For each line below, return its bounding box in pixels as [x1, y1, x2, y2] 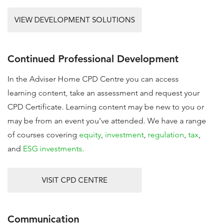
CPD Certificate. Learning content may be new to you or [7, 102, 204, 111]
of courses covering [7, 130, 79, 139]
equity [79, 130, 101, 139]
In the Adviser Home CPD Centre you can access [7, 74, 179, 84]
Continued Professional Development [7, 53, 179, 65]
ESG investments [23, 144, 82, 153]
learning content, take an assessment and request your [7, 88, 200, 98]
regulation [148, 130, 184, 139]
